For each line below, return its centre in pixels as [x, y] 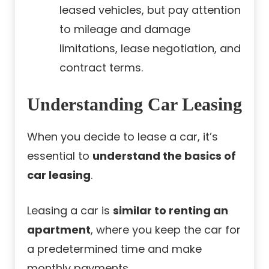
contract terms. [101, 67]
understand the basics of [164, 156]
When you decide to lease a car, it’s [122, 136]
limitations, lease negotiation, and [150, 48]
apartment [59, 229]
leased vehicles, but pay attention [150, 10]
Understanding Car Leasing [134, 104]
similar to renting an [171, 210]
